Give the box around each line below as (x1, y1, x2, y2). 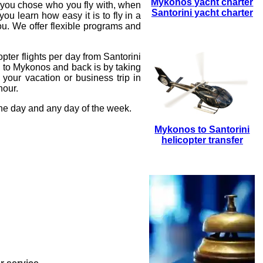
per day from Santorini (46, 51, 141, 62)
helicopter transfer (161, 134, 243, 145)
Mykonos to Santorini (154, 124, 250, 134)
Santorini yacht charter (151, 7, 253, 18)
